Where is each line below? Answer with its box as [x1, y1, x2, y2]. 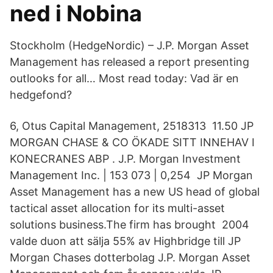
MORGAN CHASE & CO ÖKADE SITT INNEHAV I [10, 136, 255, 149]
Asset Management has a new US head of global [10, 185, 260, 198]
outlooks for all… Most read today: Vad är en [10, 72, 239, 85]
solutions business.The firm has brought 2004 [10, 218, 249, 231]
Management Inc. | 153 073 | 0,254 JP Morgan [10, 169, 253, 182]
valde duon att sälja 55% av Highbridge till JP [10, 235, 241, 247]
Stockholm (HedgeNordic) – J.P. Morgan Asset [10, 39, 249, 52]
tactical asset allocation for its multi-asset [10, 202, 225, 214]
